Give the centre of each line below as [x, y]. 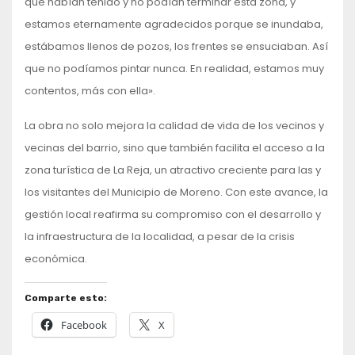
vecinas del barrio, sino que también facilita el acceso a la [175, 147]
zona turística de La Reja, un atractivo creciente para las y [173, 170]
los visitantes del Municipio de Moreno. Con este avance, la [176, 192]
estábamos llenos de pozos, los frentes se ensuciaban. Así [176, 46]
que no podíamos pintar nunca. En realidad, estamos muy [174, 68]
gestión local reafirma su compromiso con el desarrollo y [173, 214]
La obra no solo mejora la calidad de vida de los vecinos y [174, 125]
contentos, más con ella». [90, 90]
